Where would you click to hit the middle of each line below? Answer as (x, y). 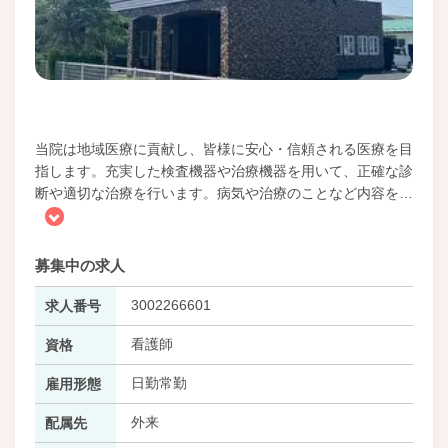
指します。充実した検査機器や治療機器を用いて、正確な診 (224, 170)
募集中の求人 (80, 265)
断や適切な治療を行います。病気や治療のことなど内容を (217, 192)
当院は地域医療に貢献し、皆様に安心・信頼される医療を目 (224, 148)
